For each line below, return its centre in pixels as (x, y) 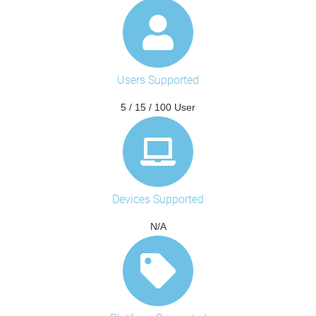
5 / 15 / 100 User (158, 107)
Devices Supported (158, 199)
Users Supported (158, 80)
